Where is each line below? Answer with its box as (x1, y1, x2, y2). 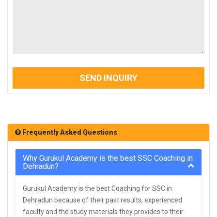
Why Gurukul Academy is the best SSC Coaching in (23, 153, 193, 163)
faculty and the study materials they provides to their (23, 207, 184, 216)
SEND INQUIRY (79, 72, 138, 83)
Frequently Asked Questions (21, 128, 117, 136)
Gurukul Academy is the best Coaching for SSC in (23, 184, 172, 192)
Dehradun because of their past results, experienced (23, 196, 182, 204)
